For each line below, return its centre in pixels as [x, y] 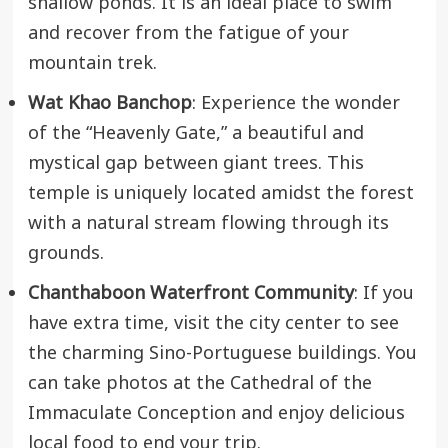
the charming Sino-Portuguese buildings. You [222, 354]
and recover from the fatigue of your [188, 34]
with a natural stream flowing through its [208, 224]
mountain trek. [92, 64]
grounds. [65, 254]
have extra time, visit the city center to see [213, 324]
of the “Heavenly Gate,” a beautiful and [195, 134]
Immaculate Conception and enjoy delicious [216, 414]
